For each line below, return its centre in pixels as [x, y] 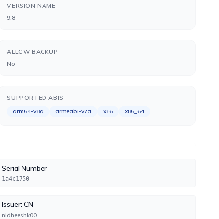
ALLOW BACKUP [33, 52]
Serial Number [24, 168]
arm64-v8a [28, 111]
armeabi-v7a [74, 111]
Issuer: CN [17, 204]
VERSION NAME [31, 6]
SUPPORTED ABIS [35, 98]
